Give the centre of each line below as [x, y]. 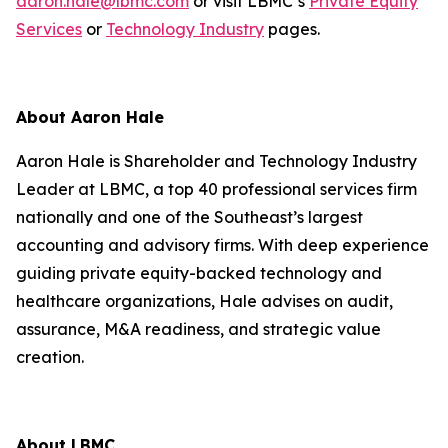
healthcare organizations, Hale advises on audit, [204, 301]
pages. [292, 29]
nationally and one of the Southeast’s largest [189, 217]
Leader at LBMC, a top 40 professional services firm [216, 189]
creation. [50, 357]
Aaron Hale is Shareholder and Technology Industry [216, 161]
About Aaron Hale [90, 117]
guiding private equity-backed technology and [199, 273]
